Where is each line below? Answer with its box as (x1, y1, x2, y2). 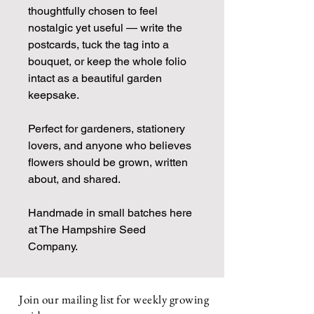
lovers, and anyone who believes (28, 138, 191, 152)
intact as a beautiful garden (28, 71, 162, 85)
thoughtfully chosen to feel (28, 4, 158, 18)
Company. (28, 239, 78, 253)
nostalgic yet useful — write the (28, 20, 182, 34)
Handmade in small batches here (28, 205, 192, 219)
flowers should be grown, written (28, 155, 188, 169)
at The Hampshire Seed (28, 222, 146, 236)
